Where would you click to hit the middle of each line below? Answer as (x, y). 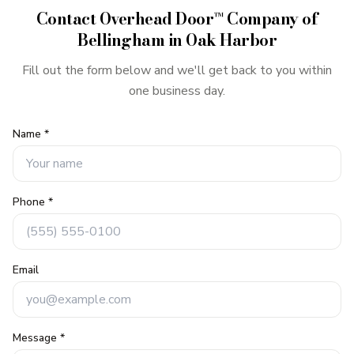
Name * (31, 134)
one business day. (177, 91)
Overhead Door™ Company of (209, 19)
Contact (68, 19)
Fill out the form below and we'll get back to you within (177, 70)
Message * (39, 338)
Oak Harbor (231, 40)
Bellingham (121, 40)
